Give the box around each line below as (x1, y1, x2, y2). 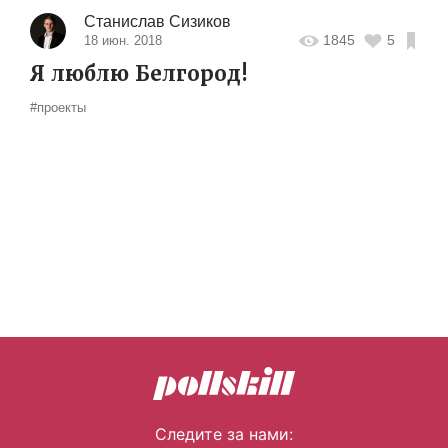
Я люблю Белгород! (30, 60, 248, 87)
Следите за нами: (155, 423, 293, 444)
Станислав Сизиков (83, 12, 231, 30)
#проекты (30, 99, 86, 115)
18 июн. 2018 (83, 32, 162, 48)
